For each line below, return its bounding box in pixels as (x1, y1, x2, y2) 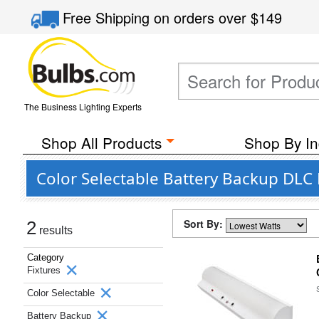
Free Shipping (63, 7, 155, 28)
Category (27, 252, 64, 263)
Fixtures (27, 265, 63, 276)
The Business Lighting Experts (23, 100, 142, 113)
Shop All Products (41, 132, 162, 153)
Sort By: (184, 216, 226, 231)
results (36, 224, 73, 236)
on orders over (154, 7, 251, 28)
